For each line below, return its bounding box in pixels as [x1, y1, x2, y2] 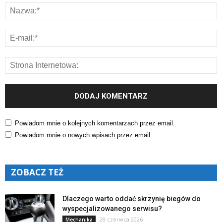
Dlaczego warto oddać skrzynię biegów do [62, 195, 201, 203]
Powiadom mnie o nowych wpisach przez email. [15, 131, 152, 139]
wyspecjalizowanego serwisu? [62, 205, 162, 213]
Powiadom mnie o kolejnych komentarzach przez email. [15, 119, 175, 127]
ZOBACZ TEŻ [11, 166, 63, 178]
